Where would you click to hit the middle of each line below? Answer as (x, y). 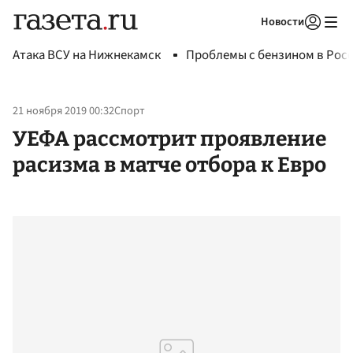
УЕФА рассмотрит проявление (169, 138)
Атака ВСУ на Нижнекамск (87, 55)
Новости (282, 22)
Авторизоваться (248, 42)
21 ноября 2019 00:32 (63, 111)
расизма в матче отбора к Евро (169, 164)
